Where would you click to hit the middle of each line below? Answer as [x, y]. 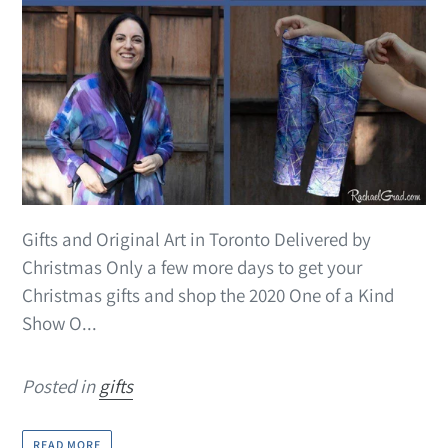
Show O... [59, 323]
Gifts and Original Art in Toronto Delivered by [196, 239]
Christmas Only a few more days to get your [192, 267]
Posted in [60, 386]
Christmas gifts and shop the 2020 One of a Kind [208, 295]
